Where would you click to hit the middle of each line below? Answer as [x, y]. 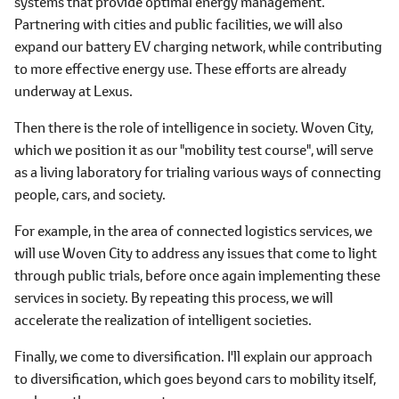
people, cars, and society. [90, 194]
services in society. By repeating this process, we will [174, 297]
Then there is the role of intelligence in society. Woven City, [194, 127]
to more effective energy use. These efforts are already [180, 68]
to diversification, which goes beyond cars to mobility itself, [195, 378]
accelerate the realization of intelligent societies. [163, 319]
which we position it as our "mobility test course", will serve [194, 149]
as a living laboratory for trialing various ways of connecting [198, 171]
